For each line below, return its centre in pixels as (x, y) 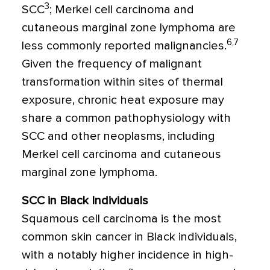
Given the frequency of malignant (112, 64)
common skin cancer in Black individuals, (129, 237)
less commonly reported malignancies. (124, 46)
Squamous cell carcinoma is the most (121, 219)
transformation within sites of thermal (122, 82)
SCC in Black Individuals (85, 201)
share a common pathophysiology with (126, 118)
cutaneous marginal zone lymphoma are (129, 28)
